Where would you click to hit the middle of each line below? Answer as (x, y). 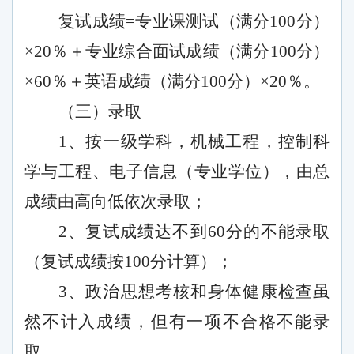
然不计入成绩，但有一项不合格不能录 (177, 322)
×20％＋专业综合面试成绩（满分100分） (177, 52)
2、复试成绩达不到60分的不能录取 (194, 232)
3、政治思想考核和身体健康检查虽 (194, 292)
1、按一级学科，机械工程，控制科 (194, 142)
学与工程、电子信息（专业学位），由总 (177, 172)
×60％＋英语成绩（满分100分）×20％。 (172, 82)
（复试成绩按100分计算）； (129, 262)
